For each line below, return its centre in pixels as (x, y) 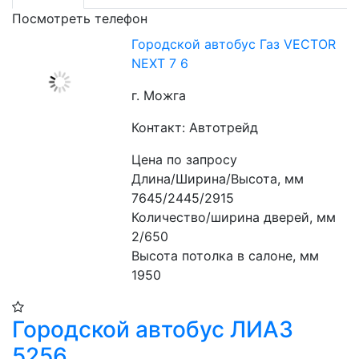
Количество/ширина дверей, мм (234, 217)
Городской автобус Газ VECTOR (234, 44)
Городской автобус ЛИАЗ (153, 329)
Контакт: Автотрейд (195, 127)
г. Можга (159, 95)
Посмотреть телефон (80, 18)
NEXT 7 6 (160, 63)
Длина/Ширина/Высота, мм (218, 179)
